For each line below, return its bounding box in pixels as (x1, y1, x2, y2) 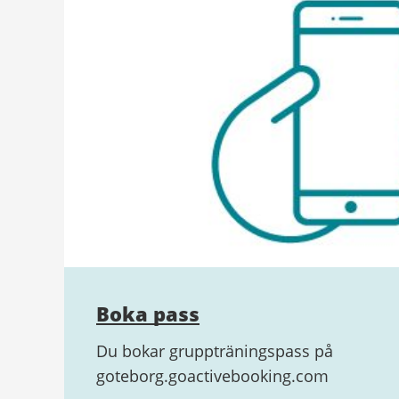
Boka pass (96, 299, 199, 327)
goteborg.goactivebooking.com (96, 364, 329, 387)
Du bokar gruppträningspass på (96, 339, 333, 362)
